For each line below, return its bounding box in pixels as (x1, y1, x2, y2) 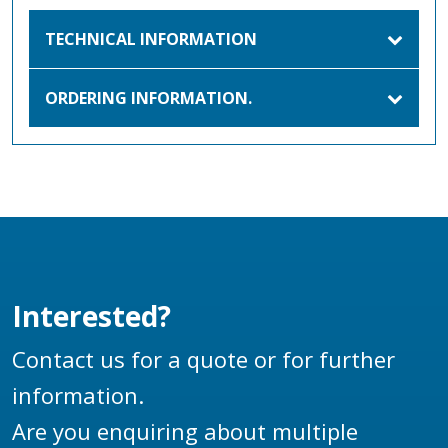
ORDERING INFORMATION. (45, 86, 252, 109)
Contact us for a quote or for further (12, 343, 395, 374)
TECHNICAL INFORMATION (45, 27, 257, 50)
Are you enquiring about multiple (12, 415, 358, 446)
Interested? (12, 296, 171, 335)
